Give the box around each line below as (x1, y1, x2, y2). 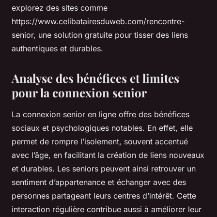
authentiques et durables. (12, 44, 103, 53)
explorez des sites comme (12, 3, 108, 13)
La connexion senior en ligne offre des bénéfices (12, 109, 189, 119)
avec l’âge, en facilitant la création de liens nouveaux (12, 150, 204, 160)
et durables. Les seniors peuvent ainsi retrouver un (12, 164, 196, 173)
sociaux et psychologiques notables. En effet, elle (12, 123, 193, 133)
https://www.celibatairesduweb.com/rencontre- (12, 16, 185, 26)
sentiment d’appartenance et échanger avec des (12, 177, 186, 187)
